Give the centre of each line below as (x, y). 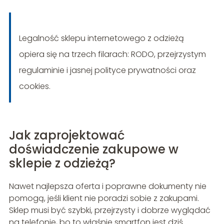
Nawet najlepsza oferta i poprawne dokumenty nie (107, 186)
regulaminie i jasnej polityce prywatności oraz (107, 70)
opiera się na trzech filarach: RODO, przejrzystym (112, 54)
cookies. (34, 86)
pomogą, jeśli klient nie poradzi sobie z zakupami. (104, 198)
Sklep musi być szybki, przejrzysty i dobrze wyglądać (109, 210)
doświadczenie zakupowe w (93, 149)
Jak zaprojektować (66, 135)
